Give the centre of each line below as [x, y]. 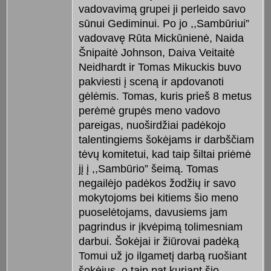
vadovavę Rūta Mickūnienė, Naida [161, 38]
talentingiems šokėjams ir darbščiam [166, 140]
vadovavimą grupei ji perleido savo [162, 9]
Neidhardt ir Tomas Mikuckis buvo [160, 67]
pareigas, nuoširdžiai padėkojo [152, 126]
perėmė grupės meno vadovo [149, 111]
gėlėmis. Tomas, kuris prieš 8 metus [165, 96]
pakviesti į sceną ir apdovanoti [151, 82]
